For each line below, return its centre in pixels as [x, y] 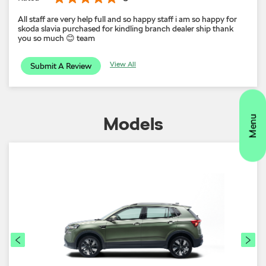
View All [123, 64]
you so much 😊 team [56, 38]
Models [133, 123]
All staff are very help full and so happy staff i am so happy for [127, 19]
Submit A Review [61, 66]
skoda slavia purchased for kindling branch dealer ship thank [126, 28]
